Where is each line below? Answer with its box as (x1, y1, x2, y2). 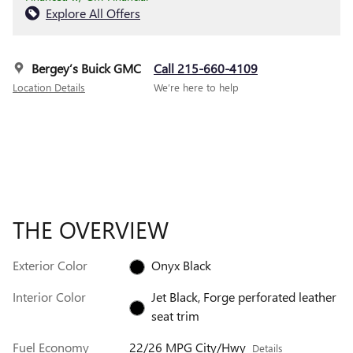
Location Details (13, 80, 85, 94)
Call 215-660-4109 (154, 59, 258, 76)
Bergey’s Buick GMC (32, 59, 141, 76)
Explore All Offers (46, 4, 140, 21)
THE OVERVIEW (13, 213, 169, 245)
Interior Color (13, 288, 86, 305)
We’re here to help (154, 80, 239, 94)
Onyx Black (150, 256, 211, 273)
